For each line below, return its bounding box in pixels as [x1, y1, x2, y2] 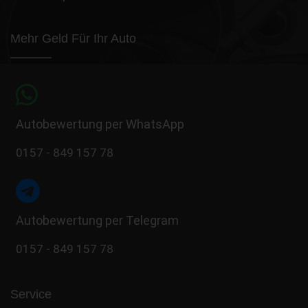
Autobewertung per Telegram [16, 212, 179, 228]
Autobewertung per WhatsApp [16, 116, 184, 131]
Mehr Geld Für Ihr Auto [10, 31, 136, 45]
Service [10, 287, 52, 301]
